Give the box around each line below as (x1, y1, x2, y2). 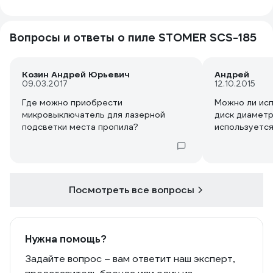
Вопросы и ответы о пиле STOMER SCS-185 (10, 30, 257, 45)
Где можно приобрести (22, 97, 122, 108)
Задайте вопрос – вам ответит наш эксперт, (25, 252, 235, 266)
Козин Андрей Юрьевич (22, 69, 130, 80)
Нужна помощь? (25, 233, 107, 246)
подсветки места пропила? (22, 121, 138, 133)
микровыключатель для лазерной (22, 109, 165, 121)
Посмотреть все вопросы (69, 183, 194, 197)
